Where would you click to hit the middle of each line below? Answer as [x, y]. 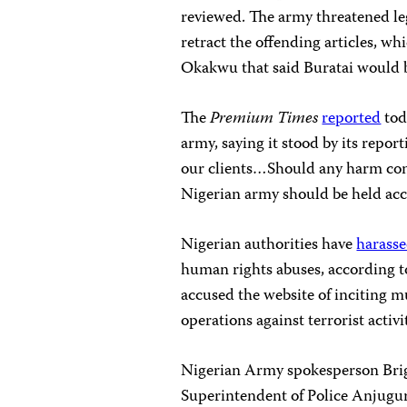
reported [352, 119]
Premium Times [266, 119]
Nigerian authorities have [269, 245]
